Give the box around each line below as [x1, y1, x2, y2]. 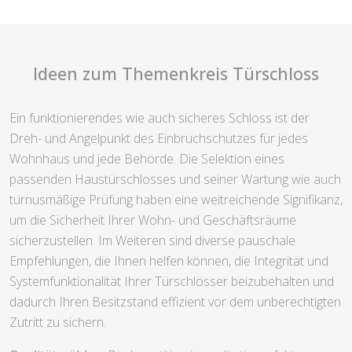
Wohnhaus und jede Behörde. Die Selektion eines [9, 149, 284, 167]
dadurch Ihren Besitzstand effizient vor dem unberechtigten [9, 292, 341, 310]
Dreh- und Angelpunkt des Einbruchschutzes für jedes [9, 129, 308, 147]
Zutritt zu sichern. [9, 313, 106, 331]
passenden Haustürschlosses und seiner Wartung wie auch [9, 170, 341, 188]
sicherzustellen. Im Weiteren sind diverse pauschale [9, 231, 295, 249]
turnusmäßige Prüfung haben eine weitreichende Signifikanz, [9, 190, 343, 208]
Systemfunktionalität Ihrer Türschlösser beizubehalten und [9, 272, 334, 290]
